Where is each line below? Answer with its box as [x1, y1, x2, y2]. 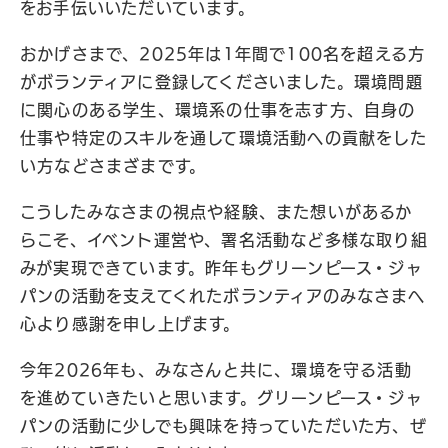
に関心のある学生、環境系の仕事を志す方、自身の [20, 102, 416, 119]
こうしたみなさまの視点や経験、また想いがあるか [20, 204, 413, 221]
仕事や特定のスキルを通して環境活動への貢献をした [20, 130, 427, 147]
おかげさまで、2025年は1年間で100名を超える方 [20, 46, 426, 63]
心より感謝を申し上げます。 [20, 316, 241, 333]
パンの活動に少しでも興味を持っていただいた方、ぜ [20, 418, 427, 435]
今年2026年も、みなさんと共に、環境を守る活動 [20, 362, 412, 379]
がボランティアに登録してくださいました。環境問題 [20, 74, 423, 91]
